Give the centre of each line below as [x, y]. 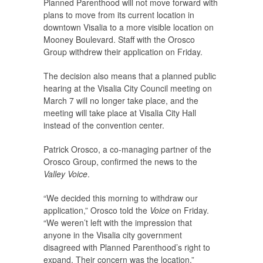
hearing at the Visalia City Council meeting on [128, 88]
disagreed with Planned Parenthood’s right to [127, 247]
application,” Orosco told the [97, 210]
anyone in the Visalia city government [113, 235]
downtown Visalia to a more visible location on [129, 27]
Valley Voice [65, 173]
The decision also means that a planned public [130, 75]
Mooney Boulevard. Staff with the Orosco [119, 39]
